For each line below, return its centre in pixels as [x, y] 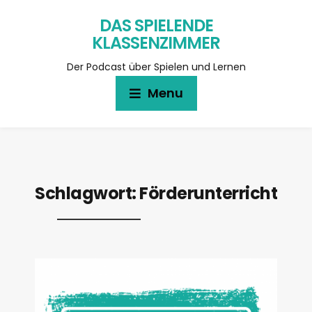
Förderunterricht [208, 193]
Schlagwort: [87, 193]
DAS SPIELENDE [156, 25]
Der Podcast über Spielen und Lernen [156, 67]
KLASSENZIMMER [156, 43]
